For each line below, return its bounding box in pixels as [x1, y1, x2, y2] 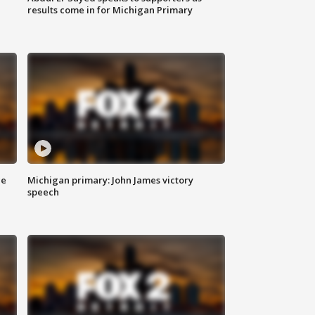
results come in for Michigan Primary [27, 4, 193, 17]
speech [27, 186, 60, 199]
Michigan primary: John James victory [27, 174, 194, 187]
